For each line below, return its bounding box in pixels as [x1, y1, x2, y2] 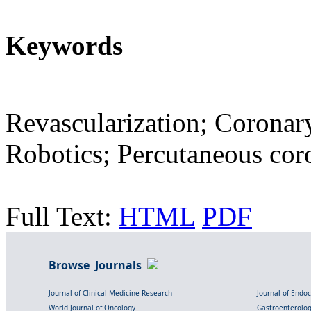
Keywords [6, 31, 123, 61]
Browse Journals [49, 258, 147, 274]
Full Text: [6, 201, 119, 232]
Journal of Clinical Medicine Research [49, 288, 172, 299]
